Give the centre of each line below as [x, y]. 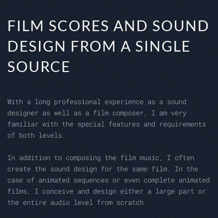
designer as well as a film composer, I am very [97, 113]
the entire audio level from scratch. [77, 202]
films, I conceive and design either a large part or [107, 191]
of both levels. [36, 135]
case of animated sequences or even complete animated [109, 180]
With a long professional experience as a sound [97, 102]
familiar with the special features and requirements [107, 124]
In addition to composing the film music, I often [101, 158]
